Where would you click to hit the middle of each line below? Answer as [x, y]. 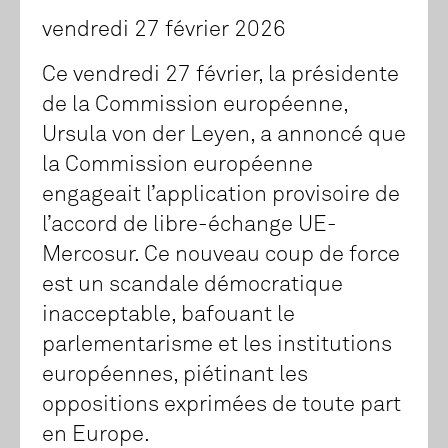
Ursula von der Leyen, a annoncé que [224, 135]
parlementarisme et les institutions [217, 345]
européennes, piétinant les [175, 375]
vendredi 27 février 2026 [164, 30]
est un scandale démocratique [192, 285]
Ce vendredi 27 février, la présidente [220, 75]
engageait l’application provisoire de [221, 195]
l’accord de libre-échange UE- [189, 225]
